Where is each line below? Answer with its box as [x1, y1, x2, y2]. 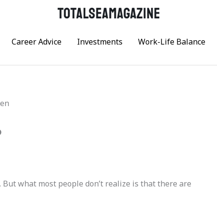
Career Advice [12, 36, 62, 47]
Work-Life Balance [138, 36, 205, 47]
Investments [77, 36, 123, 47]
